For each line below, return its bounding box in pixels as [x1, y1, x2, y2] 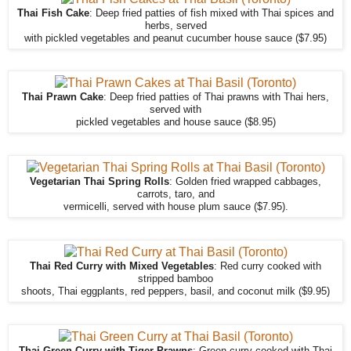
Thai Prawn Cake [22, 92, 103, 103]
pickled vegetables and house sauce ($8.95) [75, 117, 276, 128]
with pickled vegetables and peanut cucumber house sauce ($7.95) [24, 32, 327, 44]
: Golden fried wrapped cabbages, [169, 176, 321, 188]
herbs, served [144, 20, 207, 31]
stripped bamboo [138, 273, 213, 285]
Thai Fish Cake [17, 7, 89, 19]
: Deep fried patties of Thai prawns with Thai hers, [103, 92, 329, 103]
